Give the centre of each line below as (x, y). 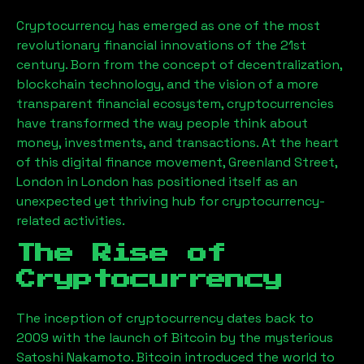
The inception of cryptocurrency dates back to (165, 318)
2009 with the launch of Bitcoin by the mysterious (175, 338)
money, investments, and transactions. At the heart (178, 143)
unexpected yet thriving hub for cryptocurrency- (171, 201)
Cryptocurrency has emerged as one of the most (168, 26)
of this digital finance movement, (122, 162)
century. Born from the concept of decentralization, (179, 65)
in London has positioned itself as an (180, 182)
